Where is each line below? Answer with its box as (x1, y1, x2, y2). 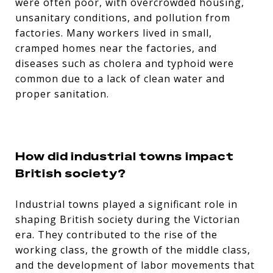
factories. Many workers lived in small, (15, 26, 212, 40)
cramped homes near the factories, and (15, 41, 217, 55)
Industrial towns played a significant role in (15, 197, 238, 211)
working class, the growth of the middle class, (15, 243, 250, 257)
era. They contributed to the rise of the (15, 227, 218, 241)
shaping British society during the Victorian (15, 212, 240, 226)
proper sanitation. (15, 87, 109, 101)
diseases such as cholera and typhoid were (15, 56, 234, 70)
